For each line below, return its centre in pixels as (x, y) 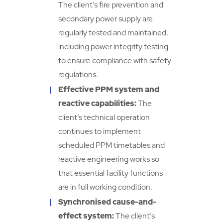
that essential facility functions (110, 173)
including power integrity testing (113, 47)
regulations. (78, 75)
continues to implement (99, 131)
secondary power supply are (105, 19)
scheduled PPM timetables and (111, 145)
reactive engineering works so (109, 159)
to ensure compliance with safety (114, 61)
